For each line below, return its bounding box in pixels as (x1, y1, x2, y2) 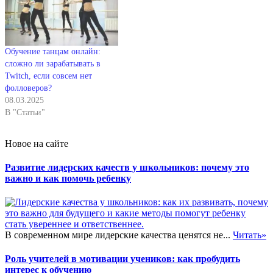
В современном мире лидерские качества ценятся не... (5, 230, 233, 241)
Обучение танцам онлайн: (5, 46, 101, 56)
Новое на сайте (5, 138, 68, 149)
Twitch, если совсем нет (5, 71, 92, 80)
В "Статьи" (5, 107, 45, 117)
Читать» (233, 230, 266, 241)
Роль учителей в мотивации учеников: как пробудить (5, 253, 240, 264)
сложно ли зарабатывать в (5, 58, 101, 68)
